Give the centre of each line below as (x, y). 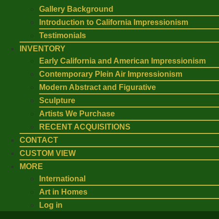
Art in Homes (63, 192)
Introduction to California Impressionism (114, 22)
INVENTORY (43, 49)
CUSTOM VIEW (48, 153)
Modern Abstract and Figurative (98, 87)
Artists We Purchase (77, 114)
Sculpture (57, 100)
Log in (51, 205)
